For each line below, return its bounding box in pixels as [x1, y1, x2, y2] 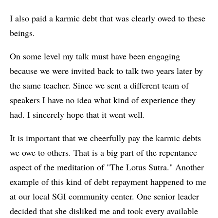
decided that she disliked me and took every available [10, 205, 198, 217]
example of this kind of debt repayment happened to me [10, 176, 206, 188]
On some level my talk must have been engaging [10, 50, 180, 62]
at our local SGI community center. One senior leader [10, 190, 199, 202]
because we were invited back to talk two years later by [10, 65, 203, 77]
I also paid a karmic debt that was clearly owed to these [10, 12, 205, 24]
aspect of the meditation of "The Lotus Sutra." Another [10, 161, 204, 173]
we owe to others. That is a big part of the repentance [10, 146, 197, 159]
